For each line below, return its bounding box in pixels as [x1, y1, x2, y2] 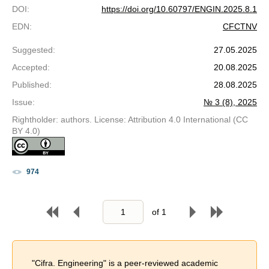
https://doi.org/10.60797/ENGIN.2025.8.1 [101, 4, 257, 14]
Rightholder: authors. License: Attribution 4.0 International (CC [12, 115, 248, 125]
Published [12, 80, 49, 90]
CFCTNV [223, 22, 257, 32]
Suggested [12, 45, 53, 55]
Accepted [12, 62, 47, 73]
